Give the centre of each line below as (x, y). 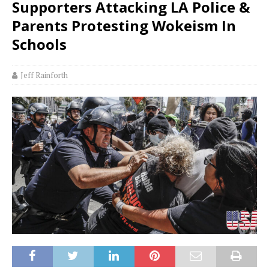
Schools (39, 44)
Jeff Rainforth (44, 75)
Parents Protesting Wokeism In (124, 25)
